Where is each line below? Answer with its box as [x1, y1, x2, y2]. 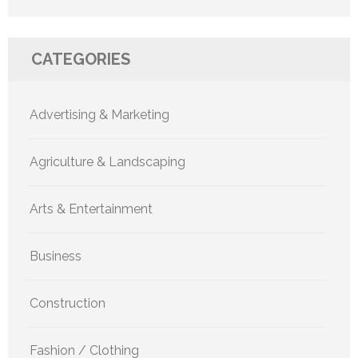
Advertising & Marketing [30, 107, 169, 123]
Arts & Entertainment [30, 201, 153, 217]
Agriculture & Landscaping [30, 154, 185, 170]
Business [30, 249, 82, 265]
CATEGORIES [31, 50, 130, 70]
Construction [30, 296, 105, 312]
